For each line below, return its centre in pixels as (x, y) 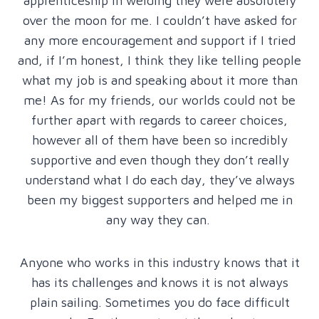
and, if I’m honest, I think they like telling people (159, 60)
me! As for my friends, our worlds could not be (159, 100)
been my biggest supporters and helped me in (159, 199)
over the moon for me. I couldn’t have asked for (159, 20)
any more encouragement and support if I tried (159, 40)
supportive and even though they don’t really (159, 159)
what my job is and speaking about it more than (159, 80)
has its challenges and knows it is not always (159, 282)
